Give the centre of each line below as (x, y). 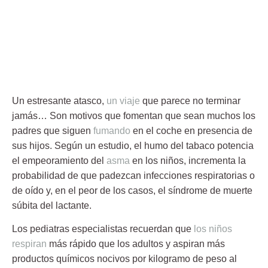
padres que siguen (53, 130)
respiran (29, 243)
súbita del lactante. (52, 205)
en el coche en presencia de (193, 130)
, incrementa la (215, 160)
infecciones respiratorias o (198, 175)
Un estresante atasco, (59, 100)
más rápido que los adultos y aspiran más (136, 243)
